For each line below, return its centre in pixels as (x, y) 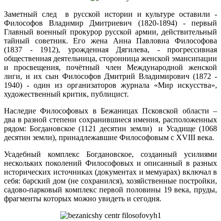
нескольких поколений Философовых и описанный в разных (110, 163)
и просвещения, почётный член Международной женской (110, 68)
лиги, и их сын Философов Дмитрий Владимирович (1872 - (110, 76)
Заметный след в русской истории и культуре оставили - (110, 14)
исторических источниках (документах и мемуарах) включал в (110, 172)
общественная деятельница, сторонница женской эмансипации (110, 59)
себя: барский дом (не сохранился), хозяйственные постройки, (110, 181)
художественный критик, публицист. (66, 94)
